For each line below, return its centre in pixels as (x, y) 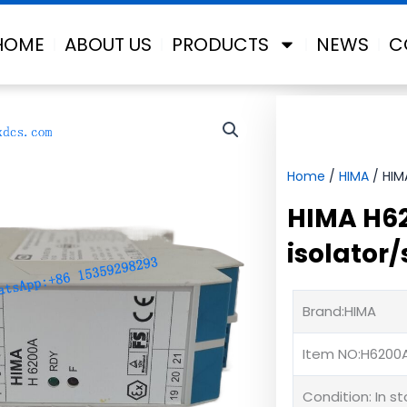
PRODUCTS (220, 45)
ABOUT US (108, 45)
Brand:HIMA (339, 311)
